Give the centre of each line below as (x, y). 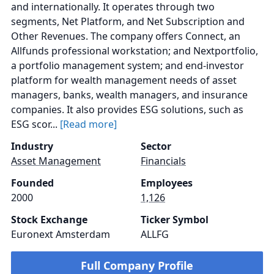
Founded (32, 183)
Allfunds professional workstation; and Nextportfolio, (135, 51)
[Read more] (88, 124)
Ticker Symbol (175, 220)
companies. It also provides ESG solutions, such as (127, 109)
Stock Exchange (49, 220)
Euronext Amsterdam (61, 234)
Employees (167, 183)
